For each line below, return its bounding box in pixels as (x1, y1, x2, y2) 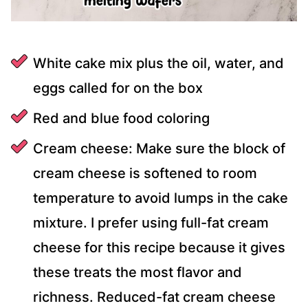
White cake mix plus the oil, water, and (33, 55, 284, 72)
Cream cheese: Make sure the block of (33, 140, 285, 157)
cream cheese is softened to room (33, 165, 257, 182)
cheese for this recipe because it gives (33, 239, 285, 256)
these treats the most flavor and (33, 264, 242, 281)
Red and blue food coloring (33, 110, 210, 127)
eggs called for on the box (33, 80, 203, 97)
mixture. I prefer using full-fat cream (33, 214, 269, 232)
